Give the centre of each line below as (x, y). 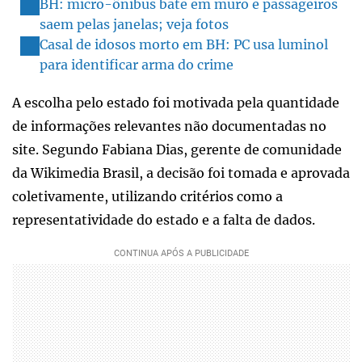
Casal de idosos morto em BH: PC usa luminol (184, 44)
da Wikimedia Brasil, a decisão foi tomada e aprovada (181, 173)
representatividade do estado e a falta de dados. (164, 219)
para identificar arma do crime (137, 64)
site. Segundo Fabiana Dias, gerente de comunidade (177, 149)
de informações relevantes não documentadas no (169, 126)
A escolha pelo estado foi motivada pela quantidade (176, 102)
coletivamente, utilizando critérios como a (147, 196)
